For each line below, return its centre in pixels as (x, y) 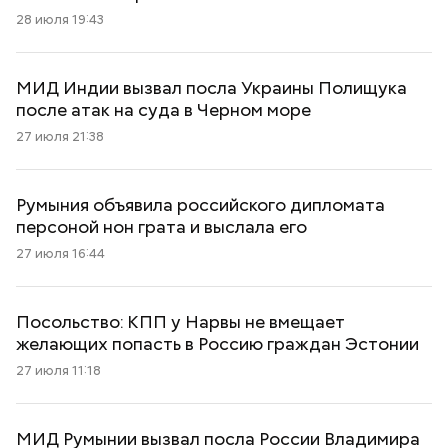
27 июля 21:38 (60, 136)
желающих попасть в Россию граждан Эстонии (217, 343)
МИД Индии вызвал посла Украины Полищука (211, 87)
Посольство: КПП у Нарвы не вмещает (180, 321)
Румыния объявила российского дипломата (200, 204)
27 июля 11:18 (58, 370)
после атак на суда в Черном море (163, 109)
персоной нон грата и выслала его (161, 226)
